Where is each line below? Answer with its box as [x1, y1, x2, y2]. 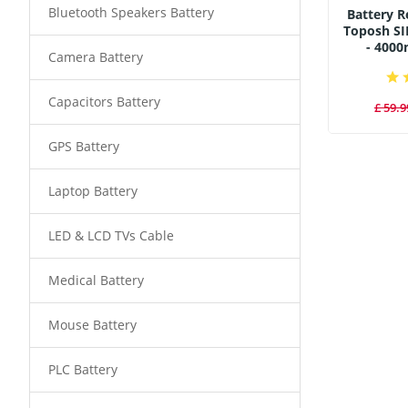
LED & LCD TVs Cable [48, 227, 174, 244]
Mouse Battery [48, 316, 137, 333]
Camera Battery [48, 48, 143, 66]
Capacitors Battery [48, 93, 160, 110]
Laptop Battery [48, 182, 138, 199]
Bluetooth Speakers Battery [48, 4, 214, 21]
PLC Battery [48, 361, 117, 378]
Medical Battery [48, 271, 144, 289]
